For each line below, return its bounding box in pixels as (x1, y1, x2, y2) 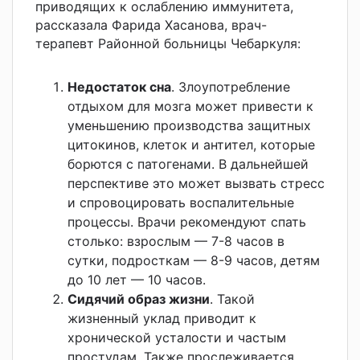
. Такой (210, 290, 255, 307)
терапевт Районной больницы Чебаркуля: (35, 35, 301, 51)
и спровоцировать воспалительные (67, 194, 294, 211)
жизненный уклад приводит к (67, 309, 256, 326)
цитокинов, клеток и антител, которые (67, 136, 315, 153)
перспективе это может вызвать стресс (67, 174, 325, 191)
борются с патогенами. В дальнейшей (67, 155, 309, 172)
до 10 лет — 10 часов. (67, 271, 206, 288)
